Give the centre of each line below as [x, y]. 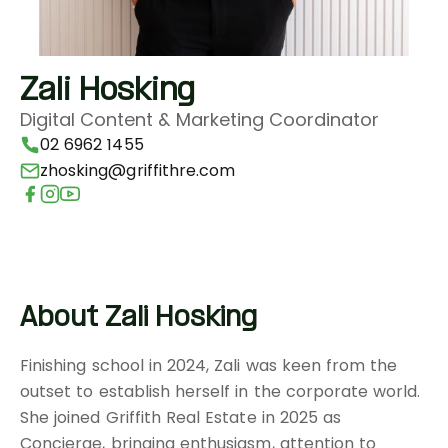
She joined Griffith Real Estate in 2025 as [181, 417]
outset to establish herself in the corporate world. [220, 391]
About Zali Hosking [138, 318]
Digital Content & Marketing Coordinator [199, 119]
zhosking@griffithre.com [138, 170]
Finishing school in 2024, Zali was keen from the [209, 365]
